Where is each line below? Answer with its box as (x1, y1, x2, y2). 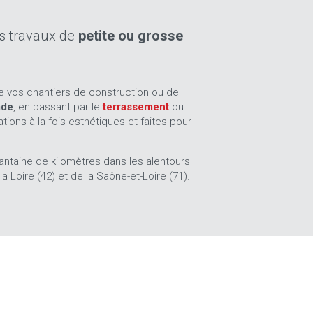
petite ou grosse (78, 27, 184, 44)
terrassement (102, 101, 172, 113)
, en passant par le (13, 101, 103, 113)
